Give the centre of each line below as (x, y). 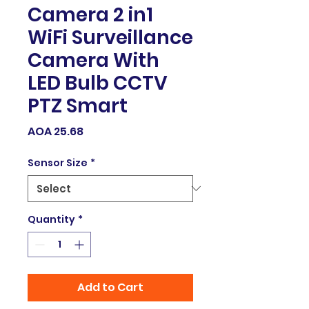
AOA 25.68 (56, 131)
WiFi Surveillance (110, 37)
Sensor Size (58, 162)
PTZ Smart (78, 106)
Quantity (51, 219)
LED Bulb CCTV (98, 83)
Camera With (93, 60)
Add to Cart (110, 287)
